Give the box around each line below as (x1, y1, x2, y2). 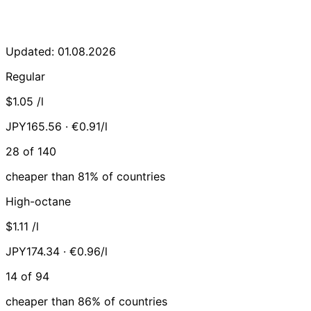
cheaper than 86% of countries (6, 294, 167, 308)
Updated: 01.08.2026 (6, 44, 116, 58)
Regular (6, 69, 45, 83)
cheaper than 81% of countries (6, 169, 165, 183)
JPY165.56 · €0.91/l (6, 119, 108, 133)
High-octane (6, 194, 71, 208)
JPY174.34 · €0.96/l (6, 244, 108, 258)
